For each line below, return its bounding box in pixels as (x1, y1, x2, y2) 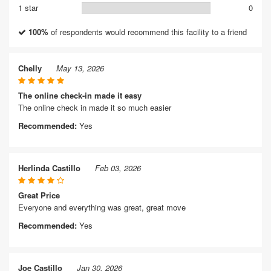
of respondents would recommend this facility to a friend (48, 26, 247, 38)
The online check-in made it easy (18, 90, 142, 101)
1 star (18, 2, 38, 13)
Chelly (18, 62, 42, 74)
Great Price (18, 189, 60, 201)
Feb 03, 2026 (95, 162, 141, 174)
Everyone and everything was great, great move (18, 201, 186, 213)
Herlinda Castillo (18, 162, 80, 174)
